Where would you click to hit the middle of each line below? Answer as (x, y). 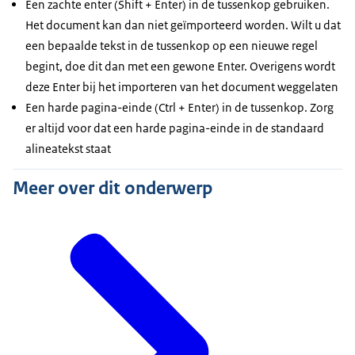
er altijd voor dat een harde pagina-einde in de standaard (175, 128)
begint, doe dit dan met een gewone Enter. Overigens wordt (180, 66)
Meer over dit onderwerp (113, 188)
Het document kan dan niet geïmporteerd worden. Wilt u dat (183, 25)
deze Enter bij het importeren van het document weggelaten (182, 87)
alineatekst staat (68, 149)
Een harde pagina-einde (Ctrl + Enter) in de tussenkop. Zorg (179, 107)
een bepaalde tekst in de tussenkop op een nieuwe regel (172, 46)
